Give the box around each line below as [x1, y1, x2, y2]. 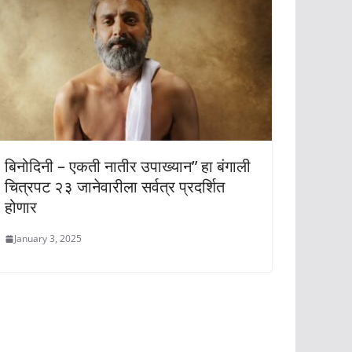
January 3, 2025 [14, 232, 82, 246]
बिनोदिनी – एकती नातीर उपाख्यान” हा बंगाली [5, 156, 251, 178]
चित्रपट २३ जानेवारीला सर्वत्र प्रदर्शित [5, 176, 225, 198]
